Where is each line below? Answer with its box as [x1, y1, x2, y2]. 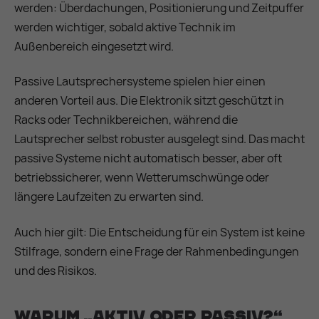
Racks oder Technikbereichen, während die [14, 112, 238, 128]
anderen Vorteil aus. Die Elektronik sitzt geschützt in [14, 93, 284, 109]
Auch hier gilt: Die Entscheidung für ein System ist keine [14, 224, 305, 240]
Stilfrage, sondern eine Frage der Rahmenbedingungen [14, 243, 299, 259]
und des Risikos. [14, 262, 97, 278]
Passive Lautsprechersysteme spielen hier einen [14, 73, 266, 90]
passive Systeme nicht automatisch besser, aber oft [14, 150, 282, 167]
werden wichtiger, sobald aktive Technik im [14, 19, 236, 35]
